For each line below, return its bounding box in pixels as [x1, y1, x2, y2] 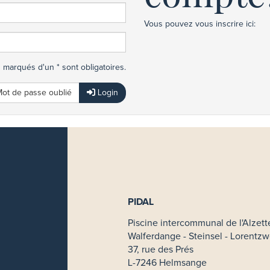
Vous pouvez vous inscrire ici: [144, 20, 256, 28]
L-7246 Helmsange [128, 258, 207, 268]
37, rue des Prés [128, 245, 193, 254]
